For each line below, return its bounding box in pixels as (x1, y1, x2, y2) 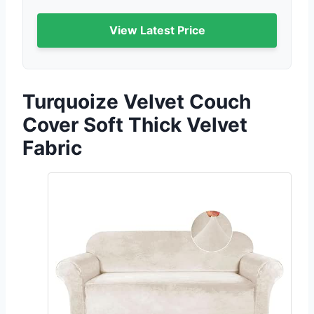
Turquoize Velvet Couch (22, 90, 251, 114)
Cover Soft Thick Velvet (22, 113, 247, 137)
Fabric (22, 136, 82, 161)
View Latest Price (109, 23, 205, 38)
